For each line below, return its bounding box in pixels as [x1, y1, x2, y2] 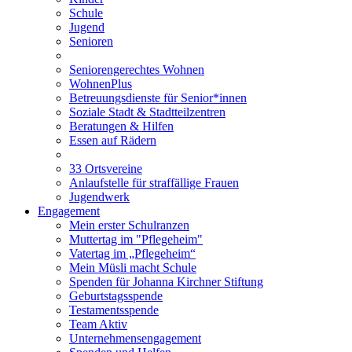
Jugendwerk [69, 189, 130, 203]
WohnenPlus [69, 76, 132, 90]
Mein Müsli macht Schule [69, 260, 196, 274]
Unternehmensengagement [69, 331, 201, 345]
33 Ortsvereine [69, 161, 142, 175]
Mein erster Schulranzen [69, 218, 189, 232]
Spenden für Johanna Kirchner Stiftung [69, 274, 263, 288]
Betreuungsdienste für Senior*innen [69, 90, 247, 104]
